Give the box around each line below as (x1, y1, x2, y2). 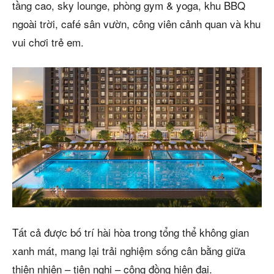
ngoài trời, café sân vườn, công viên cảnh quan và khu (12, 15, 261, 31)
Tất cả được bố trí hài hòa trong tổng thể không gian (12, 224, 249, 240)
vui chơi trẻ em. (12, 34, 84, 50)
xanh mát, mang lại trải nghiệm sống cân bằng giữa (12, 243, 245, 259)
